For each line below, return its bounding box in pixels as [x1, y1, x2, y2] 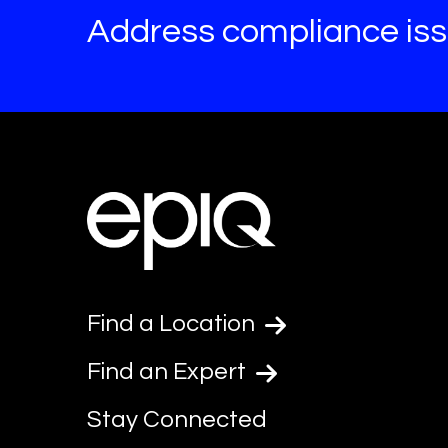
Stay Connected [87, 407, 267, 432]
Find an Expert [87, 359, 251, 384]
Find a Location [87, 311, 260, 336]
